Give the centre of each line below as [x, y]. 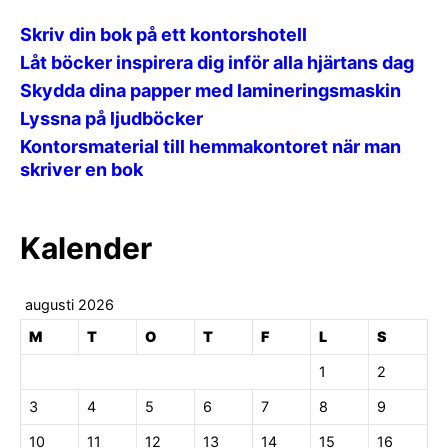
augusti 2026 [69, 305]
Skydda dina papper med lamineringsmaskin [210, 91]
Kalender [86, 248]
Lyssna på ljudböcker [111, 119]
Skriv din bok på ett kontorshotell [163, 35]
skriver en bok [81, 170]
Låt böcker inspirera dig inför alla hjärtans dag [217, 63]
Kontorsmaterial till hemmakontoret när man [210, 147]
